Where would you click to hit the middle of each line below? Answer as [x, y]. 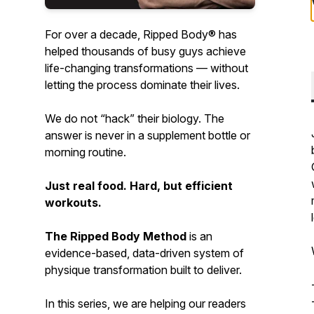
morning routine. [86, 152]
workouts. [73, 203]
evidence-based [86, 253]
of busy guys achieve [190, 51]
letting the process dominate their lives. [142, 85]
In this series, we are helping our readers [145, 303]
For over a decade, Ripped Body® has [141, 34]
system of [217, 253]
